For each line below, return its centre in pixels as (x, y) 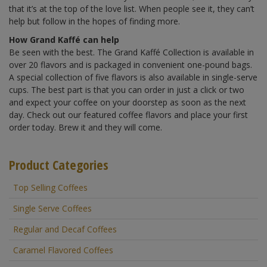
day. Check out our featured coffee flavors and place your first (128, 114)
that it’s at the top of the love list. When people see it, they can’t (132, 8)
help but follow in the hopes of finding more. (94, 21)
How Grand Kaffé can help (64, 39)
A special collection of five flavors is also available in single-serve (133, 77)
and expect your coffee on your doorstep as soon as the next (128, 102)
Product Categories (59, 164)
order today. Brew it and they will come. (86, 127)
